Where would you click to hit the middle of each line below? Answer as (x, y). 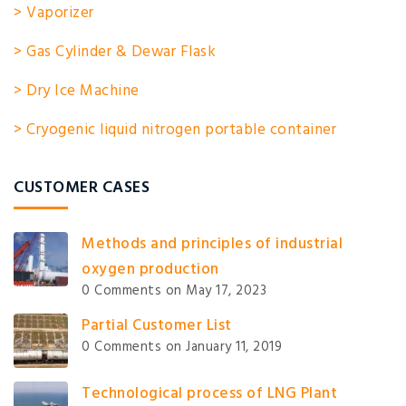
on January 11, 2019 (222, 348)
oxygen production (150, 270)
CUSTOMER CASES (82, 188)
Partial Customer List (157, 326)
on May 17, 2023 (214, 291)
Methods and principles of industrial (212, 245)
